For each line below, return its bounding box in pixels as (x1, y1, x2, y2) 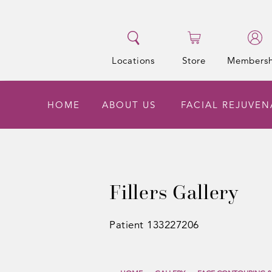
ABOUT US (101, 99, 156, 110)
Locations (111, 55, 155, 66)
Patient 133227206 (109, 219, 199, 232)
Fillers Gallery (109, 180, 239, 205)
